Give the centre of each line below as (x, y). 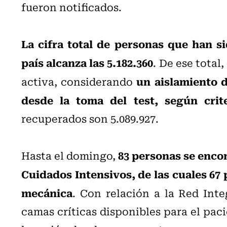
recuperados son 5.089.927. (90, 118)
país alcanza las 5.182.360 (87, 62)
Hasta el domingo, (69, 155)
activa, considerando (79, 81)
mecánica (47, 192)
